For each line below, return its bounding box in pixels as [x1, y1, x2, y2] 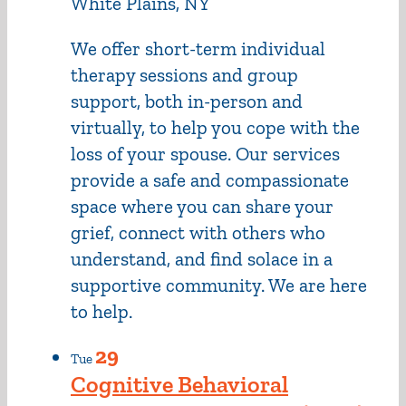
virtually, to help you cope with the [71, 116, 360, 140]
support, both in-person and [71, 90, 303, 113]
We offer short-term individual [71, 37, 325, 61]
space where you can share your [71, 195, 333, 218]
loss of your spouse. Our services [71, 142, 340, 166]
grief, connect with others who [71, 221, 325, 245]
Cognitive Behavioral [71, 370, 288, 400]
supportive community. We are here [71, 274, 367, 297]
